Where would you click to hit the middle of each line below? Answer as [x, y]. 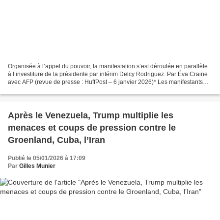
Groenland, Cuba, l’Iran [56, 140]
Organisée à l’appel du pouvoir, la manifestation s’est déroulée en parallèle [108, 67]
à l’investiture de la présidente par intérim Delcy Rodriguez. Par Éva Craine [108, 74]
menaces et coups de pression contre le [92, 128]
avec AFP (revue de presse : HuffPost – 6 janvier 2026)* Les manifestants [105, 82]
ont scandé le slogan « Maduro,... [52, 90]
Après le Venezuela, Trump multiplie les [91, 116]
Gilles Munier [37, 166]
